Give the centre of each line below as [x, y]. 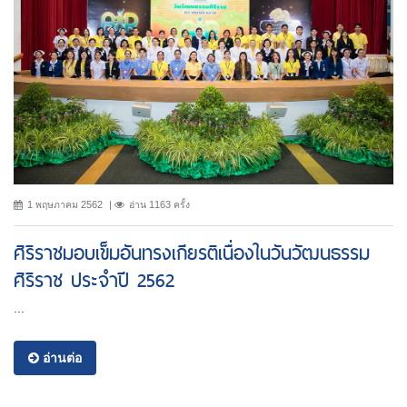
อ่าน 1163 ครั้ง [159, 205]
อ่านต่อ [60, 358]
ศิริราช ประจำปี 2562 [94, 281]
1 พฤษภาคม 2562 [65, 205]
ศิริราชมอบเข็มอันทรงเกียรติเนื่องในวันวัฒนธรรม [192, 253]
